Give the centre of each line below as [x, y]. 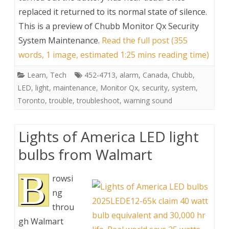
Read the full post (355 [145, 40]
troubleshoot [98, 100]
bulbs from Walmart [85, 154]
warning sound [148, 100]
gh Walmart [41, 221]
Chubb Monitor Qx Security [147, 26]
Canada [155, 75]
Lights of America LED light [109, 136]
